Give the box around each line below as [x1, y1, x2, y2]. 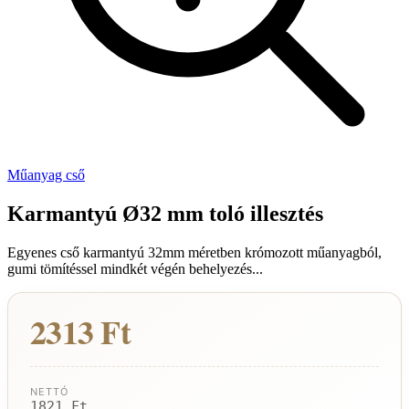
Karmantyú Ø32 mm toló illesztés [7, 201, 323, 225]
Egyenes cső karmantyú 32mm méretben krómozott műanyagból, [7, 244, 382, 260]
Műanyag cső [7, 167, 85, 183]
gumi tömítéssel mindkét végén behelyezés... [7, 260, 263, 277]
